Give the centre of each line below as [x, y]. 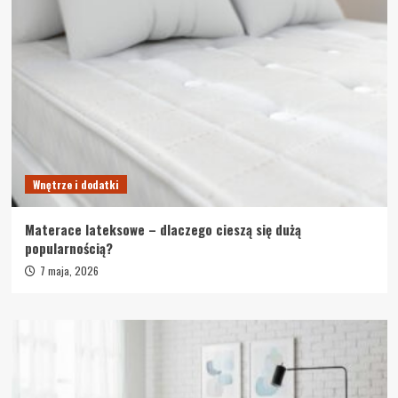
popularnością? [68, 247]
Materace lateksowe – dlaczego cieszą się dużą [163, 229]
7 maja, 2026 [69, 270]
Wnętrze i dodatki [76, 184]
